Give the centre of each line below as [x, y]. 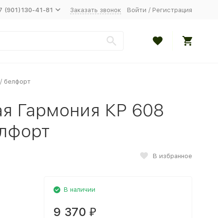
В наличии [79, 190]
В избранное [172, 156]
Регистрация [172, 10]
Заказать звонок [95, 10]
